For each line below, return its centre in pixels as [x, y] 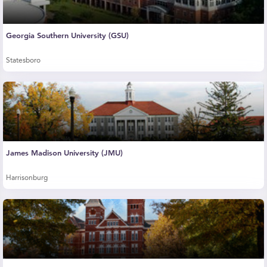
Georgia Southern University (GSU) [67, 35]
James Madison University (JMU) [64, 153]
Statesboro [23, 61]
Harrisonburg [27, 178]
